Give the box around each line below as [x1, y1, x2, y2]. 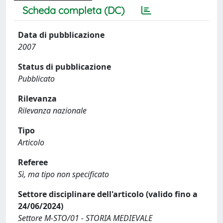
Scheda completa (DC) [22, 4, 124, 16]
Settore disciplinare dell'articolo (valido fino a [18, 189, 198, 200]
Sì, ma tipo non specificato [18, 169, 109, 180]
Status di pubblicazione [18, 61, 111, 72]
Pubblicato [18, 73, 55, 84]
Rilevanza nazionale [18, 105, 87, 116]
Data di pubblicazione [18, 29, 105, 40]
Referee [18, 157, 48, 168]
